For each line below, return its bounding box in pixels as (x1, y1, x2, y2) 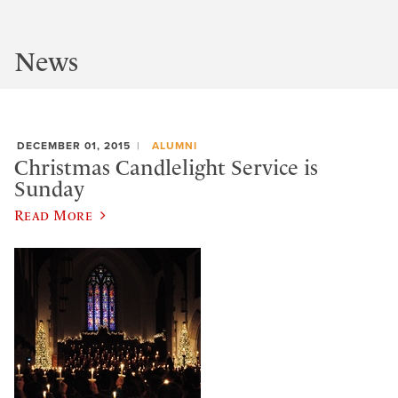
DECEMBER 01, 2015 (17, 139, 131, 152)
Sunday (14, 177, 84, 203)
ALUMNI (151, 139, 197, 152)
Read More (14, 206, 93, 223)
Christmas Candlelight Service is (14, 155, 318, 181)
